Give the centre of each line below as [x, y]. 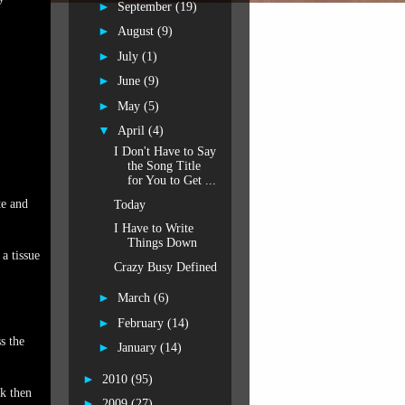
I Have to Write [153, 228]
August [137, 31]
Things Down [162, 243]
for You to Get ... [171, 180]
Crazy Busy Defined [165, 267]
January [138, 348]
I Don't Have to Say [165, 151]
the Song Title [164, 166]
